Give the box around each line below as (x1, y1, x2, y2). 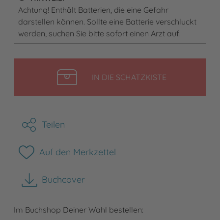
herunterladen (51, 179, 108, 191)
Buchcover (42, 174, 85, 186)
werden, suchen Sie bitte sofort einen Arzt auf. (18, 28, 181, 39)
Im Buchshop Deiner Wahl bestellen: (14, 205, 143, 215)
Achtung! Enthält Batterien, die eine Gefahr (18, 5, 168, 15)
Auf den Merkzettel (39, 146, 116, 158)
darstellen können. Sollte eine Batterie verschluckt (18, 17, 196, 27)
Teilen (42, 119, 65, 131)
